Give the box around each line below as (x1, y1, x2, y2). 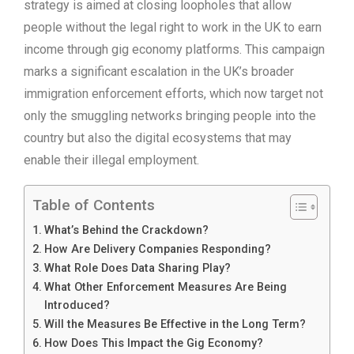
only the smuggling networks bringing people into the (24, 108, 316, 124)
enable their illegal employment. (24, 153, 199, 168)
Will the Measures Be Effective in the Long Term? (43, 318, 306, 332)
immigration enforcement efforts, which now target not (24, 86, 323, 102)
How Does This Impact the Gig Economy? (43, 337, 263, 351)
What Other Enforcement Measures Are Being (43, 281, 287, 295)
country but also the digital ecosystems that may (24, 130, 292, 146)
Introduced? (43, 299, 110, 313)
